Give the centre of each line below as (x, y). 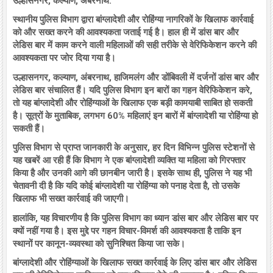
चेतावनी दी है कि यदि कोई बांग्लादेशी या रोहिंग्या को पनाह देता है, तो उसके (126, 186)
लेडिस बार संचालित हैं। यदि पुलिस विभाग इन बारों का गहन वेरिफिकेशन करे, (133, 90)
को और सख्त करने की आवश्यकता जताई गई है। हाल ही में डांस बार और (126, 33)
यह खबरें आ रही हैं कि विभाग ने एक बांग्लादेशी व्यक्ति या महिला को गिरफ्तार (129, 161)
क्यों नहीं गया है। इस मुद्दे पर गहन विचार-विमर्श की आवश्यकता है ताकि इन (127, 231)
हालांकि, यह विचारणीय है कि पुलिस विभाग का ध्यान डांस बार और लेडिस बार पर (136, 218)
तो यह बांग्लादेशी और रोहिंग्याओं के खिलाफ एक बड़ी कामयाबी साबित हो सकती (133, 103)
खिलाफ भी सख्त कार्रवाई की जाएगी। (71, 199)
